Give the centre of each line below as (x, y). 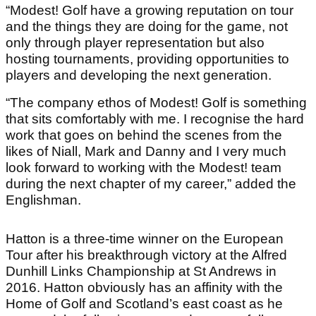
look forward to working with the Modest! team (144, 168)
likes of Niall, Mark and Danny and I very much (146, 152)
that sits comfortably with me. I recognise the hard (155, 119)
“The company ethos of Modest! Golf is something (156, 103)
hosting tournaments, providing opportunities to (147, 59)
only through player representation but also (135, 43)
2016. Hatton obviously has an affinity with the (144, 288)
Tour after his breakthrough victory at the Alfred (146, 255)
